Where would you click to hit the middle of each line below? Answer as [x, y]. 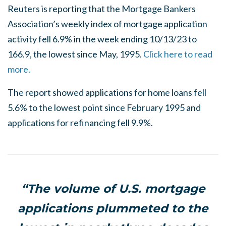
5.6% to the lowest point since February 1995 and [104, 107]
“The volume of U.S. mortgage [113, 189]
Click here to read [178, 54]
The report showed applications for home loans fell [107, 92]
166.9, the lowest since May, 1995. [75, 54]
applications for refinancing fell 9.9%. [80, 123]
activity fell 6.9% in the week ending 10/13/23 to [102, 39]
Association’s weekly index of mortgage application [107, 24]
